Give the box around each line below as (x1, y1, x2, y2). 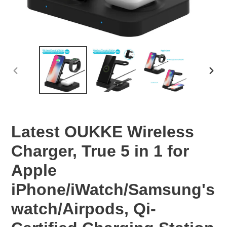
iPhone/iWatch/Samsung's (11, 180, 215, 199)
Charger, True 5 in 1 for (11, 141, 189, 160)
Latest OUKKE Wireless (11, 122, 194, 141)
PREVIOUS (12, 75, 51, 83)
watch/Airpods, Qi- (11, 199, 156, 218)
